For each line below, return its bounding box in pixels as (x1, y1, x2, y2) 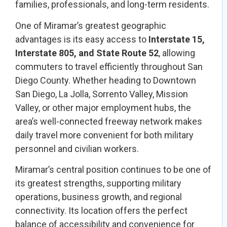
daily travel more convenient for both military (15, 129, 194, 140)
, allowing (159, 47, 195, 58)
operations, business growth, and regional (15, 192, 182, 203)
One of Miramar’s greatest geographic (15, 20, 166, 31)
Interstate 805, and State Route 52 (15, 47, 159, 58)
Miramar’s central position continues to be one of (15, 164, 211, 175)
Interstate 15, (148, 33, 205, 45)
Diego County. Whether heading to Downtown (15, 74, 196, 86)
